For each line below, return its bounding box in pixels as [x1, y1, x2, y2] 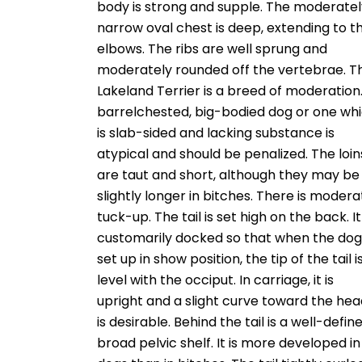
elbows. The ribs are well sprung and [97, 40, 328, 59]
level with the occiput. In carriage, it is [97, 271, 335, 290]
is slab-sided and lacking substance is [97, 124, 335, 143]
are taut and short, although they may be [97, 166, 360, 185]
